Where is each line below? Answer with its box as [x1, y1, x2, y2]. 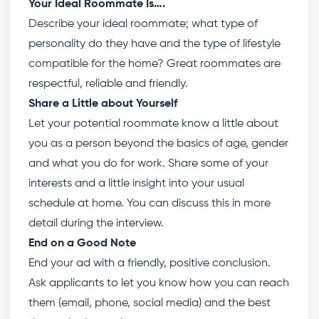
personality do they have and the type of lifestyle [28, 38, 281, 50]
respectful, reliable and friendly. [28, 78, 188, 90]
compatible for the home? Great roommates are [28, 58, 281, 70]
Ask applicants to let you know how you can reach [28, 278, 289, 289]
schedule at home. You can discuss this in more [28, 198, 271, 209]
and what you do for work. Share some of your [28, 158, 268, 169]
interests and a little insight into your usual [28, 178, 244, 189]
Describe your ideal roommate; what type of [28, 19, 258, 30]
